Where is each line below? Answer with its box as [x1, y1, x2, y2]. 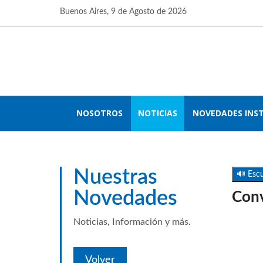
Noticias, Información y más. [73, 217, 191, 227]
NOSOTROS [76, 107, 123, 119]
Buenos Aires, [60, 8, 111, 16]
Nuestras [73, 167, 157, 188]
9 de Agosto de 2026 [111, 8, 187, 16]
